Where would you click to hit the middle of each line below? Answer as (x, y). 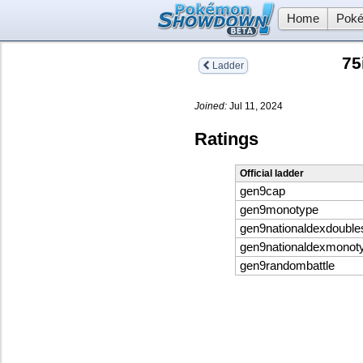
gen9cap (262, 192)
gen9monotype (279, 210)
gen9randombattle (287, 266)
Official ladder (271, 174)
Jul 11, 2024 (255, 106)
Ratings (226, 139)
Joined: (211, 106)
